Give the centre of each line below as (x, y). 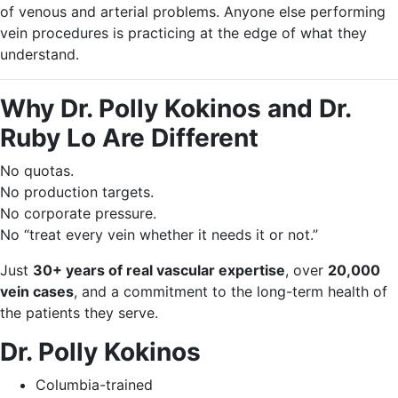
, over (306, 270)
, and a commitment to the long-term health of (231, 291)
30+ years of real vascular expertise (159, 270)
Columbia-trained (94, 385)
